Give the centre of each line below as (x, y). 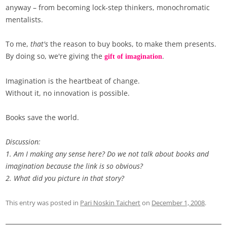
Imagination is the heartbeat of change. (73, 81)
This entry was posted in (43, 203)
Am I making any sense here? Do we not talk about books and (111, 154)
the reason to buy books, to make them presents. (133, 44)
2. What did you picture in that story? (65, 178)
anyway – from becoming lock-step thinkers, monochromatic (108, 8)
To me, (18, 44)
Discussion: (23, 142)
